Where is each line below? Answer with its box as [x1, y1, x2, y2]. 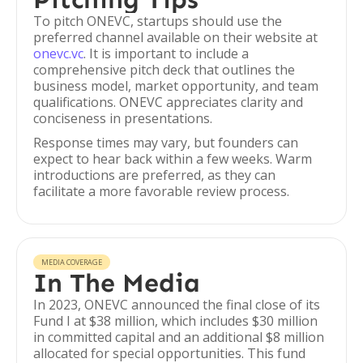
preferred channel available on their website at [33, 28, 318, 46]
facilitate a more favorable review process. [33, 182, 289, 200]
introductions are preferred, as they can [33, 166, 275, 184]
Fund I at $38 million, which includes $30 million [33, 312, 318, 330]
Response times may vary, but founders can [33, 134, 298, 152]
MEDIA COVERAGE [41, 257, 102, 267]
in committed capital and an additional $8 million [33, 328, 324, 346]
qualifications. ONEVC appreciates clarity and [33, 93, 303, 111]
